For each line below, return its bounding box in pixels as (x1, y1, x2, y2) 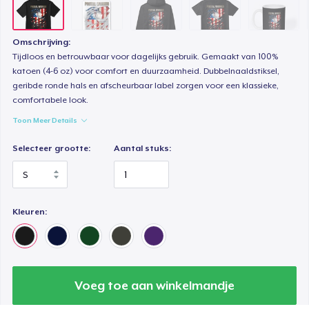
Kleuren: (12, 206, 48, 217)
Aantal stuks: (114, 143, 172, 154)
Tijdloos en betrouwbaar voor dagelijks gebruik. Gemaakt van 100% (12, 52, 279, 62)
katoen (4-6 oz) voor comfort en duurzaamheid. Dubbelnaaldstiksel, (12, 66, 280, 77)
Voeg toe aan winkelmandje (74, 278, 235, 292)
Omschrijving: (12, 37, 71, 48)
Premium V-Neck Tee (68, 70, 159, 81)
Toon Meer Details (12, 116, 78, 125)
